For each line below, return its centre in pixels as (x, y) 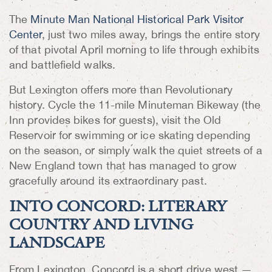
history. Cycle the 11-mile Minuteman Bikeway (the (135, 106)
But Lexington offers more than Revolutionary (121, 91)
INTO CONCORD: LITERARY (118, 209)
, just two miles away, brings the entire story (151, 36)
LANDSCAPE (57, 245)
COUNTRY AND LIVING (101, 227)
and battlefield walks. (62, 66)
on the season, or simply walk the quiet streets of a (136, 151)
